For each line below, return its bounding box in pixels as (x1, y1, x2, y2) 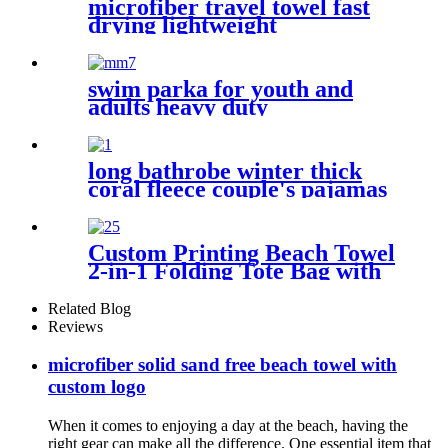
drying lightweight (88, 12, 277, 38)
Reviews (48, 317, 103, 335)
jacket (88, 129, 151, 156)
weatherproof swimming (88, 111, 338, 138)
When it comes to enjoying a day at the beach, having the (48, 417, 408, 435)
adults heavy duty (88, 93, 268, 120)
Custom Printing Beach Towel (88, 239, 395, 266)
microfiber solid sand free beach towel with (48, 354, 397, 376)
